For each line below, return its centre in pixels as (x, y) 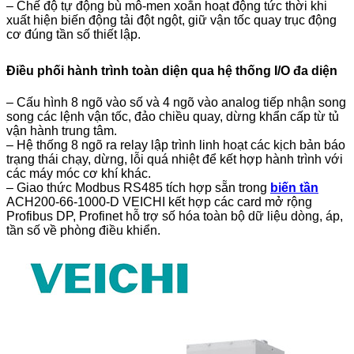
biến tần (294, 188)
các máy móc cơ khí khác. (79, 173)
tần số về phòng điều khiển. (83, 230)
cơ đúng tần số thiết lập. (73, 35)
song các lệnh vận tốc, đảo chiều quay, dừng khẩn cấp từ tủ (173, 117)
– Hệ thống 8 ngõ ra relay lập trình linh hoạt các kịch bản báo (176, 145)
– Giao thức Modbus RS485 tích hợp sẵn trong (138, 188)
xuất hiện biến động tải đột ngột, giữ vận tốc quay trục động (171, 21)
